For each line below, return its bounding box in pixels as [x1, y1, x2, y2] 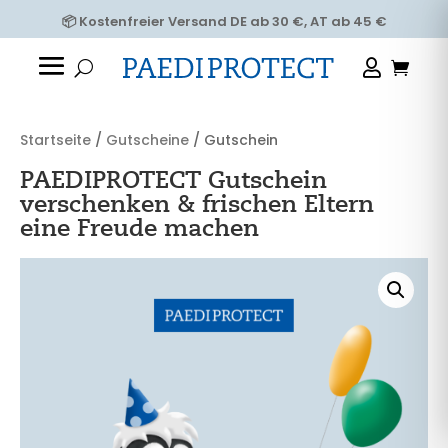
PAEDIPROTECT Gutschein [20, 165, 327, 195]
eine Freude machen [20, 213, 259, 243]
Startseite [20, 130, 91, 150]
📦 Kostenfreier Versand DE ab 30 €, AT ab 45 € [62, 11, 386, 31]
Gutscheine [106, 130, 189, 150]
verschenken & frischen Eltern [20, 189, 374, 219]
